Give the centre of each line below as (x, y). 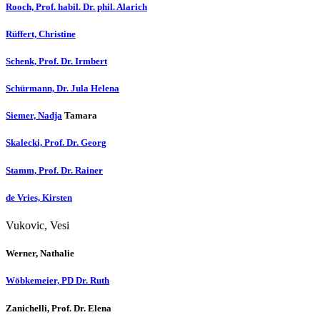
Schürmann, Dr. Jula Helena (62, 89)
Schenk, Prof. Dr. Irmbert (56, 61)
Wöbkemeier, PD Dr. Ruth (57, 281)
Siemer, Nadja (34, 116)
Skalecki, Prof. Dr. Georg (56, 143)
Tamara (80, 116)
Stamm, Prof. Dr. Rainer (54, 170)
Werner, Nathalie (41, 254)
